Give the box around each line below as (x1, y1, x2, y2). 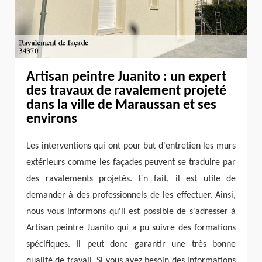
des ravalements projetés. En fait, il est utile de (26, 174, 236, 184)
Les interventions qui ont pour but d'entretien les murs (26, 142, 236, 151)
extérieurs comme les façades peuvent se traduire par (26, 158, 236, 168)
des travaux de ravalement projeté (26, 84, 226, 99)
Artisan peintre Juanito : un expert (26, 70, 226, 85)
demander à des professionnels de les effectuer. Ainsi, (26, 191, 236, 201)
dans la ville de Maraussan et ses (26, 98, 216, 113)
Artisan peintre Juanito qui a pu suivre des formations (26, 223, 236, 233)
